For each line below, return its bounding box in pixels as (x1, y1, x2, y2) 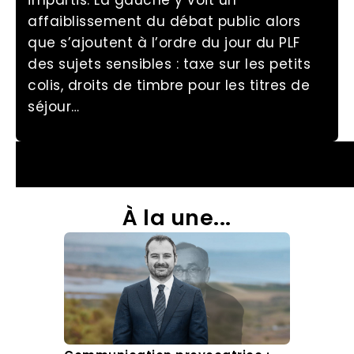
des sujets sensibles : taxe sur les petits (28, 55, 311, 74)
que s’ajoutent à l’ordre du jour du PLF (28, 33, 300, 53)
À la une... (122, 202, 232, 232)
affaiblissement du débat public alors (28, 12, 301, 32)
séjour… (28, 97, 80, 117)
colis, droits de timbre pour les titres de (28, 76, 310, 96)
